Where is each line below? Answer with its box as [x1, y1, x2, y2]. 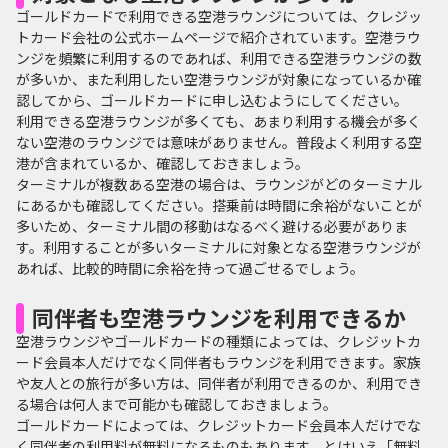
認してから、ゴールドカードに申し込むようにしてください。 [16, 89, 408, 110]
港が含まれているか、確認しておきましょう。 [16, 152, 309, 173]
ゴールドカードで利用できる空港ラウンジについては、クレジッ [16, 5, 422, 26]
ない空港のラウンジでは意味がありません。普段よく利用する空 [16, 131, 422, 152]
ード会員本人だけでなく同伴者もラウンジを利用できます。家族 [16, 351, 421, 372]
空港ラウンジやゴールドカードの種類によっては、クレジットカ [16, 330, 421, 351]
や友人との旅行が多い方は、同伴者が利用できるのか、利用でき [16, 372, 422, 393]
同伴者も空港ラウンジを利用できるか [32, 300, 406, 333]
